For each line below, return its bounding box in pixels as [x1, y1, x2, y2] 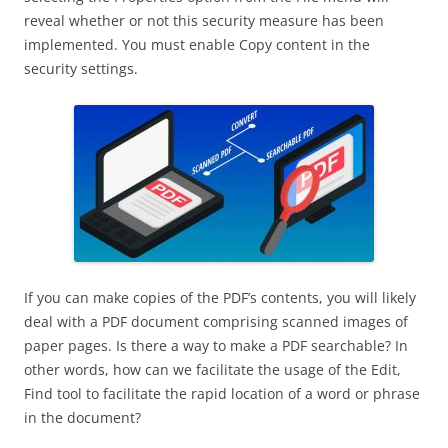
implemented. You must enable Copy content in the [24, 35, 370, 54]
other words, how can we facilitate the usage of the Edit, [24, 360, 401, 379]
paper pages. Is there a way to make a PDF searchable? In [24, 336, 408, 355]
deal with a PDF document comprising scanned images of [24, 312, 408, 331]
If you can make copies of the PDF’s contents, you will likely [24, 288, 416, 307]
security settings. [24, 59, 138, 78]
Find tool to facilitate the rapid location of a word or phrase [24, 384, 420, 403]
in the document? [24, 408, 141, 427]
